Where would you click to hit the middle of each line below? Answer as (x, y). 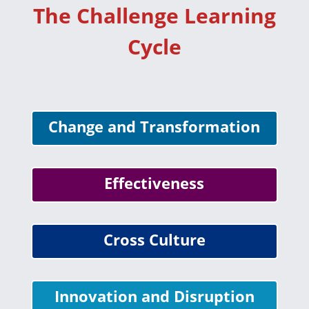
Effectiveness (154, 183)
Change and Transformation (154, 126)
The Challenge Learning (154, 16)
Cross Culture (154, 239)
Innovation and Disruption (154, 296)
